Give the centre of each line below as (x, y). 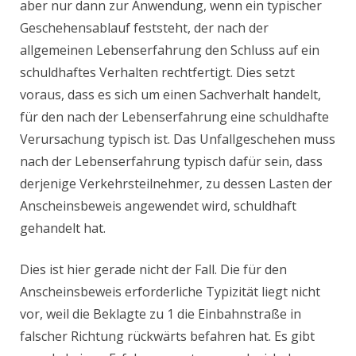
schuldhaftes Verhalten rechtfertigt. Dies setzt (157, 73)
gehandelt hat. (63, 228)
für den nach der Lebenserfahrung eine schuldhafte (174, 117)
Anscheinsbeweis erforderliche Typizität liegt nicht (170, 292)
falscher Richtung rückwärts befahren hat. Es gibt (167, 337)
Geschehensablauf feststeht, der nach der (144, 28)
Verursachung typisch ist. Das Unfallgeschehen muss (178, 139)
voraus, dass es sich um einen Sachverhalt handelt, (170, 95)
